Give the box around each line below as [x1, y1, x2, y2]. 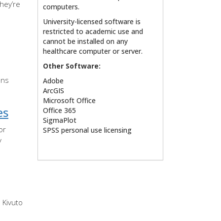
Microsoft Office [43, 95, 96, 105]
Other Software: [43, 61, 101, 71]
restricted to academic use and [43, 26, 143, 36]
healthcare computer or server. [43, 46, 143, 56]
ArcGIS [43, 85, 64, 95]
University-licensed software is [43, 16, 141, 26]
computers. [43, 1, 79, 11]
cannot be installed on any [43, 36, 128, 46]
